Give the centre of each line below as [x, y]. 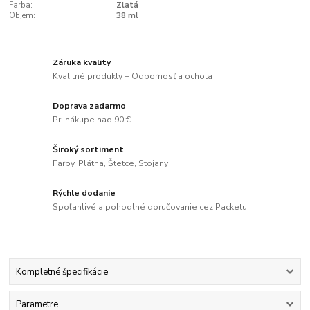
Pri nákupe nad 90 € [92, 119]
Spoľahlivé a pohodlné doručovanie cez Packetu [150, 207]
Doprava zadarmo [90, 106]
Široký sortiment [89, 150]
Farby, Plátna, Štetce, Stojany [111, 163]
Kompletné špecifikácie [62, 272]
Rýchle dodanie [84, 193]
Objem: [22, 15]
